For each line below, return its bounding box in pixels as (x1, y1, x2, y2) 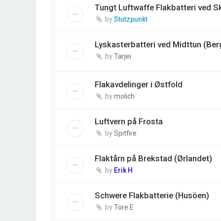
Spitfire (114, 129, 137, 137)
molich (114, 92, 135, 100)
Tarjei (114, 52, 131, 60)
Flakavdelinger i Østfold (95, 79, 183, 89)
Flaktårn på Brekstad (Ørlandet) (95, 153, 212, 163)
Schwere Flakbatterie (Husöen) (95, 190, 209, 200)
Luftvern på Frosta (95, 116, 163, 126)
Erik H (114, 166, 133, 174)
